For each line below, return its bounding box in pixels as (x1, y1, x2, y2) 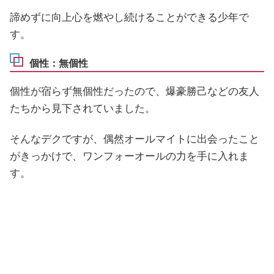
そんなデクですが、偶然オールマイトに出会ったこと (10, 133, 259, 146)
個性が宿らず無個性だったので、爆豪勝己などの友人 (10, 86, 259, 98)
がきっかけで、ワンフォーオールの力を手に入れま (10, 150, 249, 163)
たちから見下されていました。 (10, 103, 155, 115)
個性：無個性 (29, 57, 88, 68)
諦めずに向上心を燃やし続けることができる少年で (10, 12, 249, 24)
